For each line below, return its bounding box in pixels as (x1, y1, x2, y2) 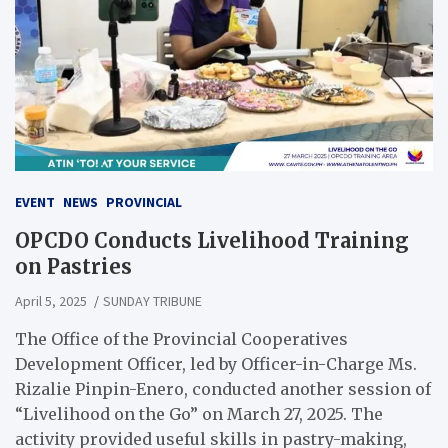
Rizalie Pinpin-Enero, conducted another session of (15, 379, 431, 400)
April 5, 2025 (15, 292, 87, 311)
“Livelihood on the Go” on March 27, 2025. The (15, 404, 383, 425)
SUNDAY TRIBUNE (103, 292, 202, 311)
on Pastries (15, 254, 132, 280)
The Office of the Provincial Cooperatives (15, 329, 348, 350)
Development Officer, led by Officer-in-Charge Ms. (15, 354, 417, 375)
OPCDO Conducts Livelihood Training (15, 228, 409, 254)
